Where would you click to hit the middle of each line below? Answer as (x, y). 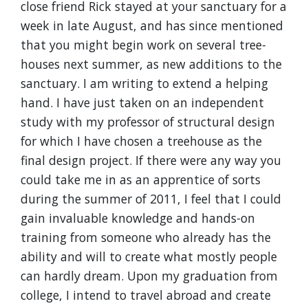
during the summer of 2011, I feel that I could (151, 199)
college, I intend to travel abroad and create (146, 295)
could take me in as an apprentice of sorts (141, 179)
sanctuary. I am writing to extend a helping (144, 83)
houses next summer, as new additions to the (151, 64)
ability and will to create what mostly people (149, 256)
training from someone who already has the (146, 237)
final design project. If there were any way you (151, 160)
